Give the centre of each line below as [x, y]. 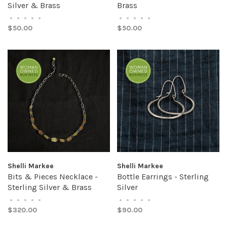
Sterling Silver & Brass [50, 187]
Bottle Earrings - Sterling [163, 177]
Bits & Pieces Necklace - [53, 177]
